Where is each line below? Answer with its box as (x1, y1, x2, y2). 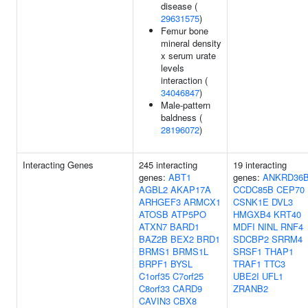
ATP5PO (171, 208, 206, 221)
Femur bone (161, 24, 208, 37)
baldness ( (161, 111, 202, 124)
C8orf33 (139, 282, 170, 295)
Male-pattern (161, 98, 210, 111)
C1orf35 (139, 269, 170, 283)
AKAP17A (170, 183, 211, 196)
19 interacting (233, 158, 287, 171)
